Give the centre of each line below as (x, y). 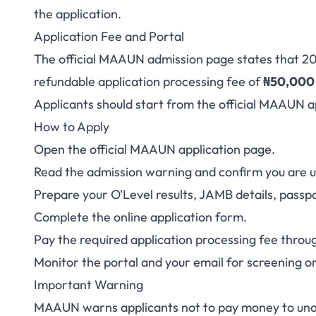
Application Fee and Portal (109, 36)
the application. (78, 14)
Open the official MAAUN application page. (154, 149)
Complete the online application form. (140, 217)
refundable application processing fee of (148, 81)
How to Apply (72, 127)
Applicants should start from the (126, 104)
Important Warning (89, 285)
